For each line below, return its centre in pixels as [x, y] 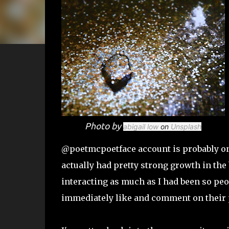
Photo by [104, 126]
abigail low [141, 127]
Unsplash [186, 127]
